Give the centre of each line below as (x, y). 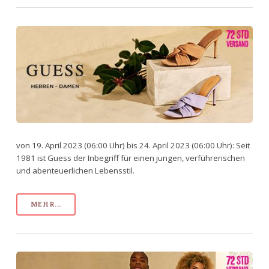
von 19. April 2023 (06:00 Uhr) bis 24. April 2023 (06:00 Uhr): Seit (133, 146)
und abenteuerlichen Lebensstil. (75, 171)
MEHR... (46, 204)
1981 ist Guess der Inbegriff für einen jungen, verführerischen (130, 158)
